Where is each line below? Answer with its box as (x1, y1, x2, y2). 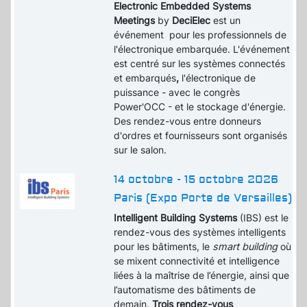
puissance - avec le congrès (114, 86, 241, 99)
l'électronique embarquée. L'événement (114, 43, 291, 56)
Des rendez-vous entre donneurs (114, 115, 262, 127)
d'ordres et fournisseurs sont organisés (114, 130, 288, 142)
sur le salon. (114, 144, 167, 156)
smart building (212, 241, 281, 253)
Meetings (114, 14, 156, 27)
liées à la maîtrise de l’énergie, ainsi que (114, 269, 290, 282)
